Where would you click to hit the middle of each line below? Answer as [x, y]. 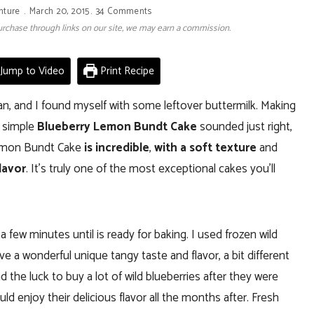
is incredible [117, 148]
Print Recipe [126, 71]
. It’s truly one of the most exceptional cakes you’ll [151, 169]
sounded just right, [245, 127]
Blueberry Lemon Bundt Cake [116, 127]
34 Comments [124, 11]
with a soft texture [205, 148]
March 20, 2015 [59, 11]
